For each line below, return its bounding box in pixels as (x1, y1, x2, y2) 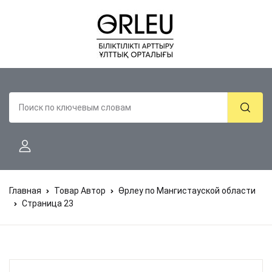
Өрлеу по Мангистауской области (118, 186, 256, 195)
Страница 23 (22, 199, 73, 208)
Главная (9, 186, 41, 195)
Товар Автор (54, 186, 106, 195)
